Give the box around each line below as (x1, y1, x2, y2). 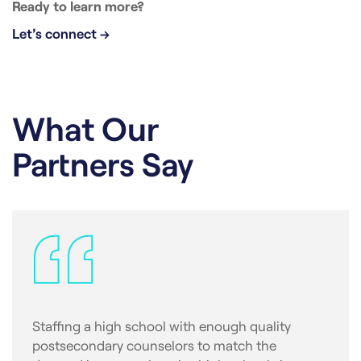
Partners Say (12, 143, 193, 183)
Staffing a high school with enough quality (32, 317, 291, 334)
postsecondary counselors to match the (32, 337, 276, 354)
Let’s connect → (12, 24, 110, 41)
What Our (12, 107, 160, 147)
